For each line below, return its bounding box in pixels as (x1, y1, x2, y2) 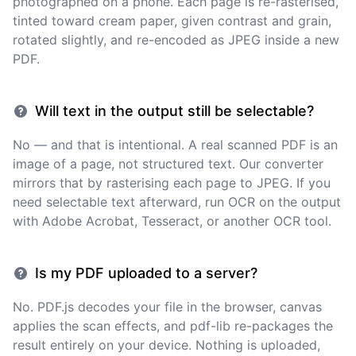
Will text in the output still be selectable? (35, 103, 314, 119)
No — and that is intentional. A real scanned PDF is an (13, 137, 338, 153)
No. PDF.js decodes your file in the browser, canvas (13, 299, 322, 315)
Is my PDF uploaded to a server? (35, 265, 257, 281)
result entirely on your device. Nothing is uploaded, (13, 337, 320, 353)
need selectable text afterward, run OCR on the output (13, 194, 341, 210)
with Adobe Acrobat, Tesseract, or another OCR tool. (13, 213, 331, 229)
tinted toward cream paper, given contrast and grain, (13, 13, 331, 29)
